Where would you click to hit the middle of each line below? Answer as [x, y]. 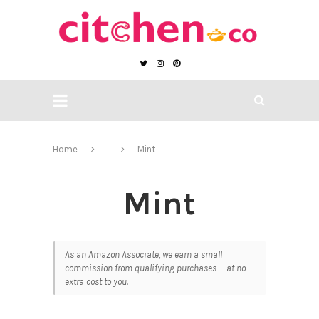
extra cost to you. [96, 282]
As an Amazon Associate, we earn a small [143, 255]
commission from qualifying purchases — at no [155, 268]
